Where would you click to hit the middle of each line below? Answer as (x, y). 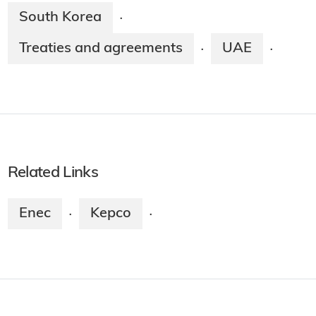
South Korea (60, 18)
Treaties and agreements (101, 49)
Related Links (53, 174)
